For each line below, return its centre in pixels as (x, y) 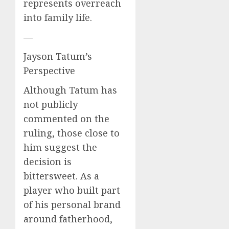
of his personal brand (72, 204)
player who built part (72, 190)
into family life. (58, 17)
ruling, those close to (72, 133)
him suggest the (60, 147)
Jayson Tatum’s (58, 56)
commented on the (66, 118)
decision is (48, 161)
